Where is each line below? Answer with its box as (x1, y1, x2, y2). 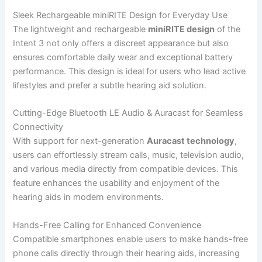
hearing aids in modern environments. (13, 192, 164, 203)
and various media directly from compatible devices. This (13, 164, 239, 175)
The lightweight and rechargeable (13, 24, 149, 35)
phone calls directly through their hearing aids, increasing (13, 247, 240, 258)
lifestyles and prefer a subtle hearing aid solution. (13, 80, 207, 91)
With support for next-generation (13, 136, 147, 147)
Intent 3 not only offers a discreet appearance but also (13, 38, 229, 49)
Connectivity (13, 122, 64, 133)
